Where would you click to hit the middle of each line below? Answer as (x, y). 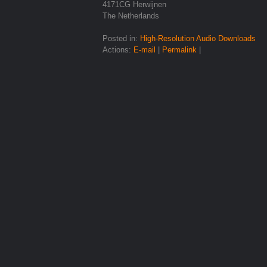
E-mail (145, 50)
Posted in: (121, 39)
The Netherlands (131, 16)
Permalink (179, 50)
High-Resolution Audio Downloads (198, 39)
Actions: (118, 50)
